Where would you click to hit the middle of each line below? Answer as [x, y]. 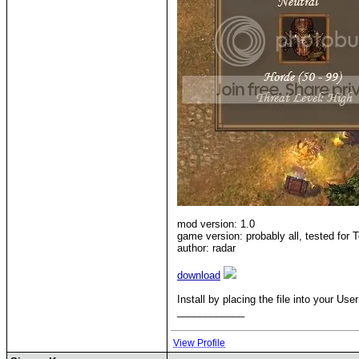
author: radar [206, 248]
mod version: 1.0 [216, 224]
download [199, 275]
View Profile [199, 343]
